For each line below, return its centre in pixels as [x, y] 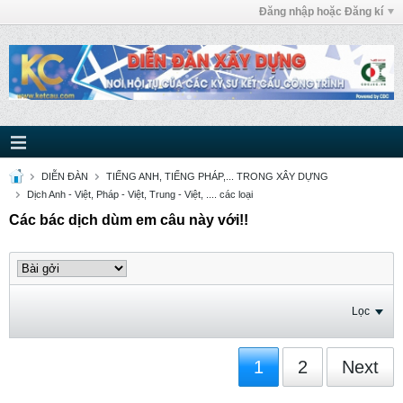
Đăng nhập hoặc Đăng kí [321, 12]
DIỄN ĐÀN [65, 176]
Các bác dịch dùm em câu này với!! [129, 220]
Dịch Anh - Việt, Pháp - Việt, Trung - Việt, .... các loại [140, 194]
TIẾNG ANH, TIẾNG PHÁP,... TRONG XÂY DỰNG [217, 176]
